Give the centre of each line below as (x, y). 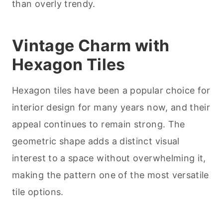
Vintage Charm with (91, 46)
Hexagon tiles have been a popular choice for (111, 91)
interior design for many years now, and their (111, 108)
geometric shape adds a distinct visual (96, 141)
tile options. (38, 192)
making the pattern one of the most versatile (111, 175)
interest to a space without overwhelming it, (109, 158)
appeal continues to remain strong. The (99, 124)
